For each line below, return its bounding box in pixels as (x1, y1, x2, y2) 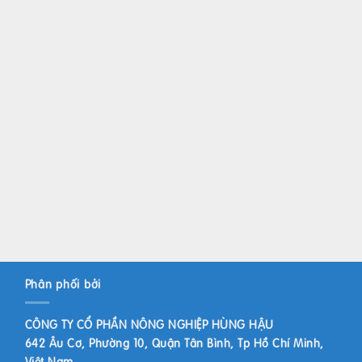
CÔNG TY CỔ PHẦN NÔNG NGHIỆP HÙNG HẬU (24, 316, 274, 333)
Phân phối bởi (24, 276, 102, 293)
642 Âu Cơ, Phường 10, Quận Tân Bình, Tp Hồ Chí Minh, (24, 335, 324, 351)
